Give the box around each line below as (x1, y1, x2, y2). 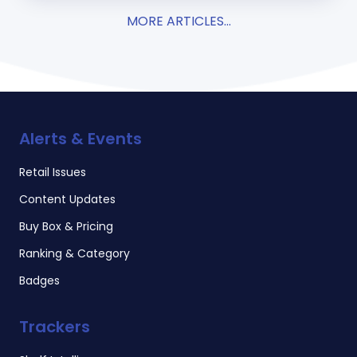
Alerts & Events (19, 127, 142, 151)
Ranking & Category (19, 245, 130, 262)
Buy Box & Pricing (19, 218, 113, 235)
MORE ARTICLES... (126, 12, 231, 31)
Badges (19, 273, 60, 289)
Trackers (19, 316, 90, 339)
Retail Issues (19, 164, 86, 181)
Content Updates (19, 191, 116, 208)
